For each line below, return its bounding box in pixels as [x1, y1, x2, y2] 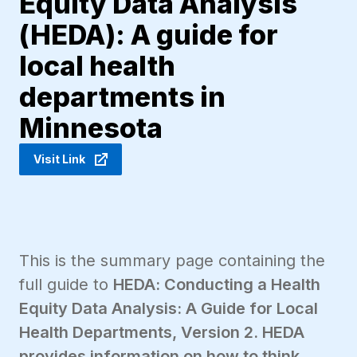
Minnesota [19, 112, 163, 145]
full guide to [19, 275, 113, 295]
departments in [19, 80, 226, 114]
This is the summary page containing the [19, 251, 325, 271]
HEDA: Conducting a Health [113, 275, 320, 295]
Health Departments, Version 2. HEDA [19, 323, 304, 343]
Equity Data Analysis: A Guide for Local [19, 299, 318, 319]
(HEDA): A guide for [19, 18, 278, 52]
